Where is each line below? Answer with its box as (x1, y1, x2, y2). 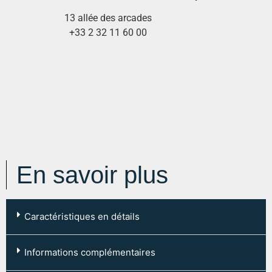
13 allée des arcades (64, 12, 152, 24)
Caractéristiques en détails (24, 210, 140, 222)
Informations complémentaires (24, 246, 156, 258)
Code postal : (15, 235, 78, 248)
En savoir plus (16, 161, 168, 188)
